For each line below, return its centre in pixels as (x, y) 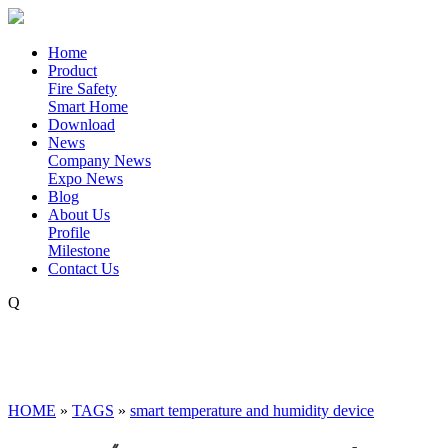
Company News (99, 160)
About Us (79, 214)
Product (72, 70)
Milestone (79, 250)
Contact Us (83, 268)
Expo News (85, 178)
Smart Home (88, 106)
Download (81, 124)
